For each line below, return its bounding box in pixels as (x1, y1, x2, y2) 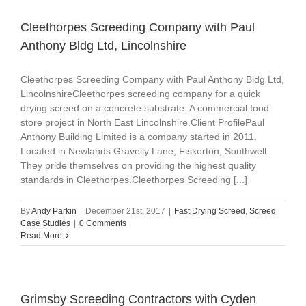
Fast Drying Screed (174, 206, 245, 217)
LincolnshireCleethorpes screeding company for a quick (20, 88, 260, 100)
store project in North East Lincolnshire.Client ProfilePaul (20, 117, 264, 128)
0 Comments (79, 219, 126, 229)
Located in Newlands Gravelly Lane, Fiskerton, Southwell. (20, 145, 272, 157)
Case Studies (20, 219, 70, 229)
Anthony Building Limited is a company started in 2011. (20, 131, 257, 143)
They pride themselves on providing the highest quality (20, 160, 256, 171)
